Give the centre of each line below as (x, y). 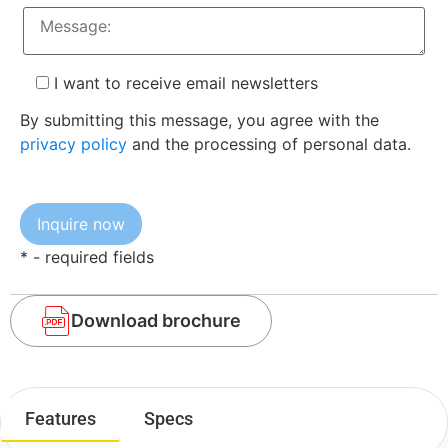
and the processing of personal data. (269, 143)
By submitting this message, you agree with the (199, 119)
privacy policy (73, 143)
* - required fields (87, 257)
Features (60, 418)
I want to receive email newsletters (186, 83)
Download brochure (156, 321)
